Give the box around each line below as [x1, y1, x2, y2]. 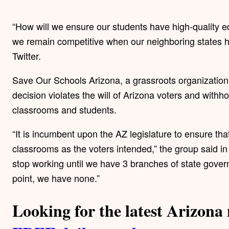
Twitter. [12, 49, 41, 63]
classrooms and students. [12, 103, 117, 117]
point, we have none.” [12, 171, 100, 185]
